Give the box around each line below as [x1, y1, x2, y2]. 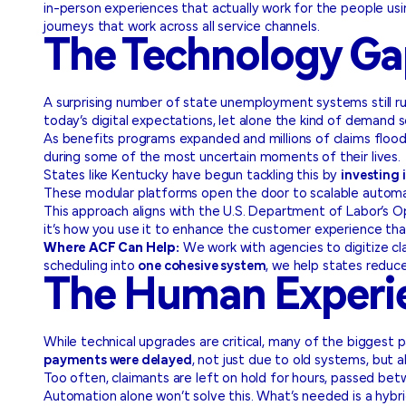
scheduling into [43, 260, 139, 273]
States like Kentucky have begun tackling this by [43, 169, 342, 182]
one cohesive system [138, 260, 266, 273]
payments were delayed [43, 354, 192, 367]
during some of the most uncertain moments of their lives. [43, 151, 401, 164]
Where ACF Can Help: [43, 242, 179, 255]
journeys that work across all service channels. [43, 21, 320, 34]
